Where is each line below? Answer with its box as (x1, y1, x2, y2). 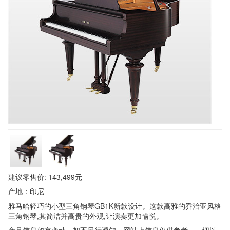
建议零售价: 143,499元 (8, 171, 82, 182)
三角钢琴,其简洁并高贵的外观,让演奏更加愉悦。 (8, 210, 163, 221)
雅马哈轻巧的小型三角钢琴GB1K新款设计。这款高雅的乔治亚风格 (8, 200, 221, 211)
